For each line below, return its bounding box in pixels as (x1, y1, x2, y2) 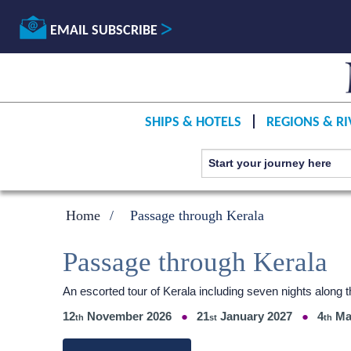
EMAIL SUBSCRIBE (47, 24, 161, 38)
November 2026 (84, 309, 172, 323)
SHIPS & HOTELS (144, 114, 241, 130)
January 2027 (217, 309, 293, 323)
